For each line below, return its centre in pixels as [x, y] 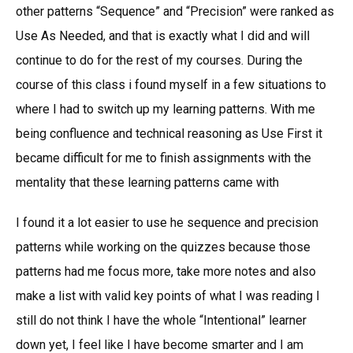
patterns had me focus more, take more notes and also [166, 271]
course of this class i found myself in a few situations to [171, 85]
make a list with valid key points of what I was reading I [168, 296]
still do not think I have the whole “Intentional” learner [161, 320]
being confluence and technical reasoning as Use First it [169, 134]
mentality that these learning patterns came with [147, 182]
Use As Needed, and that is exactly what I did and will [163, 36]
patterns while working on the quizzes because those [163, 247]
